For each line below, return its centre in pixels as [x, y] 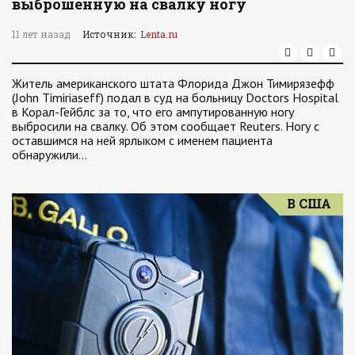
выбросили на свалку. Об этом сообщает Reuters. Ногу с [166, 126]
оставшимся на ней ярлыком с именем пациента [142, 140]
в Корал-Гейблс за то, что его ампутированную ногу [153, 112]
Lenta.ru [159, 34]
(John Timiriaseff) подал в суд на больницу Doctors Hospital [175, 97]
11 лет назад [41, 34]
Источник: [111, 34]
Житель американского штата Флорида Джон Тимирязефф [173, 83]
